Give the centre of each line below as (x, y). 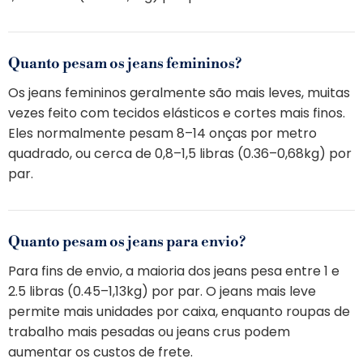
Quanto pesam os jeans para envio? (127, 242)
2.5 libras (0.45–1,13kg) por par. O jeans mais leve (162, 292)
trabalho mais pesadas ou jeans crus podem (149, 332)
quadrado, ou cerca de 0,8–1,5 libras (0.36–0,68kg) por (180, 154)
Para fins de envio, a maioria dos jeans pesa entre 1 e (174, 271)
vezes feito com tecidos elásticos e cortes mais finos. (177, 113)
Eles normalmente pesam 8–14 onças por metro (162, 134)
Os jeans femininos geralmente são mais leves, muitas (179, 93)
